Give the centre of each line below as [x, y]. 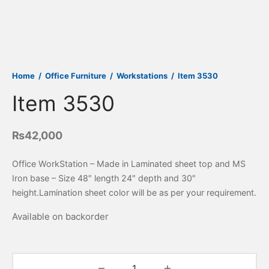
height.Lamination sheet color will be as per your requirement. [134, 193]
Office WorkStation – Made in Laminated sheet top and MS [129, 164]
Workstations [142, 76]
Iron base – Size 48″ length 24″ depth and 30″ [104, 178]
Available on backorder [60, 217]
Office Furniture [76, 76]
